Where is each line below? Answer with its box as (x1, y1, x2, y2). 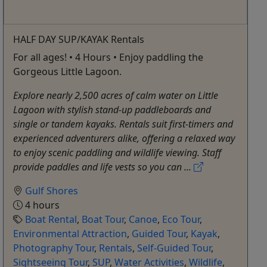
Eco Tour (162, 213, 200, 226)
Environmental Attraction (13, 227, 128, 241)
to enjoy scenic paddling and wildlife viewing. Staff (13, 146, 222, 160)
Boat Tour (82, 213, 125, 226)
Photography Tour (13, 241, 95, 255)
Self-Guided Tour (137, 241, 212, 255)
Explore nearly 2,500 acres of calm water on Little (13, 89, 219, 103)
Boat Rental (25, 213, 77, 226)
